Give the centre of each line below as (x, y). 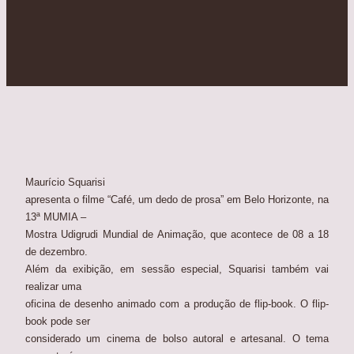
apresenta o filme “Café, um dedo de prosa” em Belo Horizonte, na (177, 200)
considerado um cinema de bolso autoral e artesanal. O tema (177, 339)
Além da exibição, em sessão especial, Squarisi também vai (177, 269)
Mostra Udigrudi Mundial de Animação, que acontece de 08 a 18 (177, 235)
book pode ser (58, 322)
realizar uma (53, 287)
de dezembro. (56, 252)
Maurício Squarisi (65, 183)
